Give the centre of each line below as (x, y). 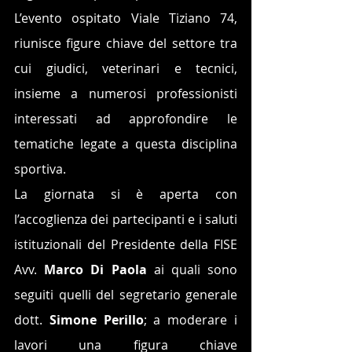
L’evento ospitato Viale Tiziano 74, (126, 18)
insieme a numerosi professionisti (126, 94)
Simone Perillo (96, 320)
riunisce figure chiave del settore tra (126, 44)
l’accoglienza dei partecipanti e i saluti (126, 220)
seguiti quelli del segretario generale (126, 295)
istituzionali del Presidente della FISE (126, 245)
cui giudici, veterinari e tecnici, (126, 69)
